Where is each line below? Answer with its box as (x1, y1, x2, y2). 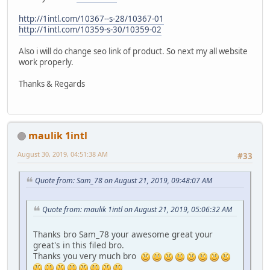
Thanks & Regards (19, 78, 85, 90)
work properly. (19, 57, 74, 68)
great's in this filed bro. (33, 239, 124, 251)
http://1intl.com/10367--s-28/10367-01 (19, 13, 164, 25)
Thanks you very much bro (33, 250, 141, 262)
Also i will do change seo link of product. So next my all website (19, 46, 248, 57)
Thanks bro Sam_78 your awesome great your (33, 228, 213, 240)
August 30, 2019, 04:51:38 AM (17, 149, 108, 159)
